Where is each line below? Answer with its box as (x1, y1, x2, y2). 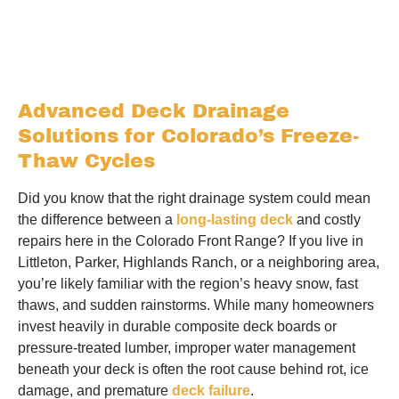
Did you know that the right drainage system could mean (18, 191, 370, 206)
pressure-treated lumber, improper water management (18, 340, 355, 355)
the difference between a (18, 212, 176, 227)
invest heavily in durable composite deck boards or (18, 319, 337, 334)
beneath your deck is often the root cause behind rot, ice (18, 362, 369, 377)
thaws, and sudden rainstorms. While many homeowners (18, 297, 374, 313)
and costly (293, 212, 361, 227)
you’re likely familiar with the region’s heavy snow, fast (18, 276, 358, 291)
